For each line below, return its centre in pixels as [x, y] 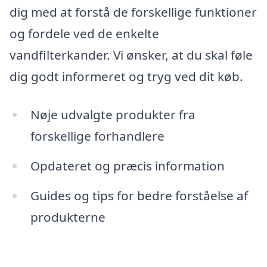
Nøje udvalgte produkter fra [113, 114]
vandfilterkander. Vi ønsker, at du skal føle [131, 55]
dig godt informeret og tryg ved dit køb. [126, 77]
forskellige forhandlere [97, 136]
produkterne [68, 217]
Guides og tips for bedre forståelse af [139, 195]
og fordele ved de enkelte [84, 34]
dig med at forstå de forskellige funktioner [133, 12]
